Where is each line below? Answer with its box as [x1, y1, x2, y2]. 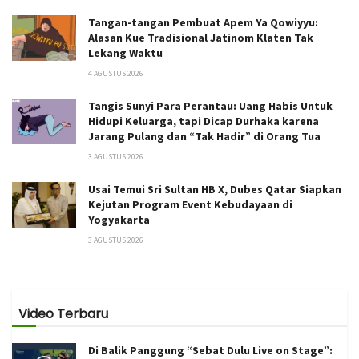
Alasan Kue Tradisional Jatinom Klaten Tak [88, 30, 313, 45]
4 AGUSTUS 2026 [88, 67, 143, 79]
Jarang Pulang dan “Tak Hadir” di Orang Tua [88, 128, 321, 143]
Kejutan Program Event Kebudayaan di [88, 196, 292, 212]
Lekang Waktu [88, 45, 163, 60]
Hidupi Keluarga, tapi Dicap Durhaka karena [88, 113, 319, 128]
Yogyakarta [88, 212, 150, 227]
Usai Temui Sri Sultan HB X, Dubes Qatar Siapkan [88, 181, 341, 196]
